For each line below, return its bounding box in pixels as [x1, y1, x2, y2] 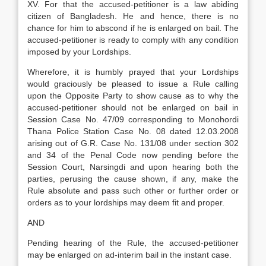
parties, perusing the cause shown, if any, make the [27, 174, 239, 183]
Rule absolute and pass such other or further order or [27, 186, 239, 195]
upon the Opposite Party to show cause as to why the [27, 91, 239, 100]
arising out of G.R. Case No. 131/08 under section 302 [27, 138, 239, 148]
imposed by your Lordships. [27, 47, 131, 56]
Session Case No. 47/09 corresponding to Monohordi [27, 115, 239, 124]
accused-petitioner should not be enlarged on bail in [27, 103, 239, 112]
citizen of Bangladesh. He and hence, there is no [27, 11, 239, 21]
